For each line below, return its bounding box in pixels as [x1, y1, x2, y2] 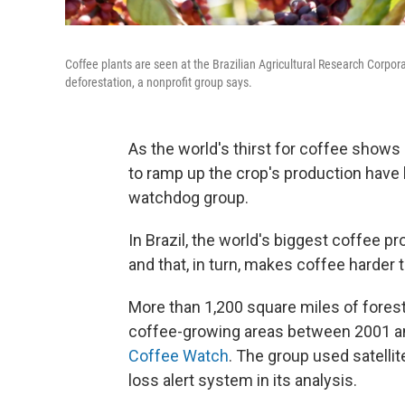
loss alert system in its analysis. [128, 371, 357, 390]
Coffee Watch [128, 346, 229, 365]
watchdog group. [128, 188, 249, 207]
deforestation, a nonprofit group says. [65, 75, 252, 89]
